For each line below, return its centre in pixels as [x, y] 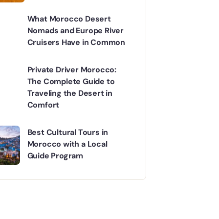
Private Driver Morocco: [72, 69]
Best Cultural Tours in [68, 132]
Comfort [43, 105]
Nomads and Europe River [76, 30]
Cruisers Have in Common [76, 42]
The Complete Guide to [71, 81]
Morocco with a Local [67, 144]
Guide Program [55, 155]
